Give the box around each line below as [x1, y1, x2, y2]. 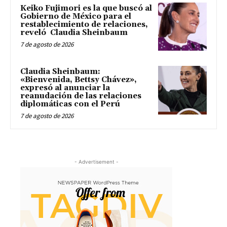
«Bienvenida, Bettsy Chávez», [20, 75, 137, 85]
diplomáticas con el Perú [20, 99, 120, 109]
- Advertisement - [74, 159, 119, 165]
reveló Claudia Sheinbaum [20, 27, 128, 37]
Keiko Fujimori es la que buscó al [20, 3, 152, 13]
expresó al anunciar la [20, 83, 110, 93]
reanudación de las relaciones [20, 91, 141, 101]
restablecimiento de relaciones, [20, 19, 148, 29]
